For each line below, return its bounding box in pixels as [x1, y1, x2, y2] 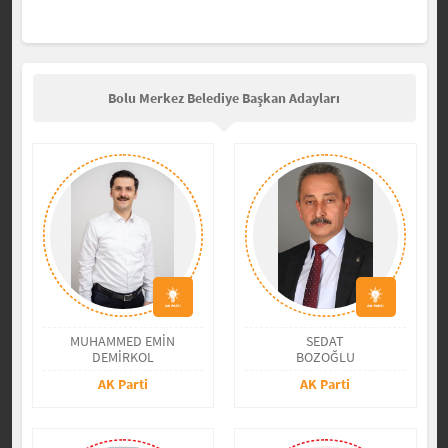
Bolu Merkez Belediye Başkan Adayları [108, 89, 340, 107]
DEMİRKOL [91, 347, 154, 366]
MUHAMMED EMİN [70, 331, 176, 350]
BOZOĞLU [295, 347, 355, 366]
